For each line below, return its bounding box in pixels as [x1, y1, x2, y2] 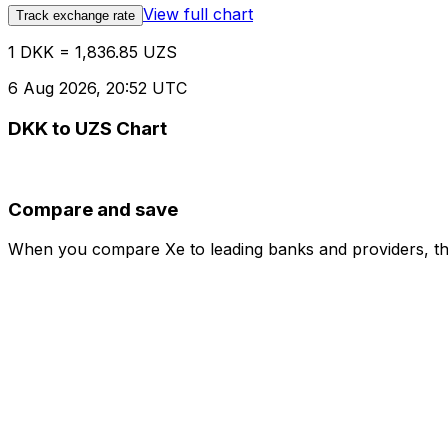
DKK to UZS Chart [8, 117, 167, 141]
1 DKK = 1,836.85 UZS [8, 42, 177, 63]
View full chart [143, 4, 253, 25]
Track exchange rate [16, 8, 135, 24]
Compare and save [8, 197, 178, 221]
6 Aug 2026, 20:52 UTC [8, 78, 187, 99]
